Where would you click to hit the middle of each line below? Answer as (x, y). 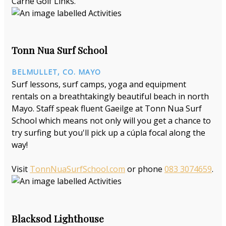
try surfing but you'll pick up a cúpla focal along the (108, 133)
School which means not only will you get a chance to (111, 121)
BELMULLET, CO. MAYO (56, 72)
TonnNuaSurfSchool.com (77, 169)
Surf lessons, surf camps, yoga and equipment (99, 84)
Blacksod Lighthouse (58, 218)
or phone (145, 169)
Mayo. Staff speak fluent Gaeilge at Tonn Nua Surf (107, 109)
